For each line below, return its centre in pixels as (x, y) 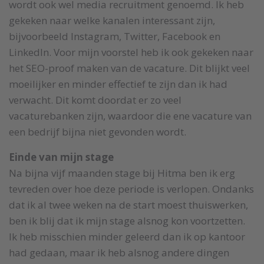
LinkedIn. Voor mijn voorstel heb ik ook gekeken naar (131, 52)
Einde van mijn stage (61, 157)
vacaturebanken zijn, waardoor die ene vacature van (130, 115)
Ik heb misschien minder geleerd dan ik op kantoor (127, 236)
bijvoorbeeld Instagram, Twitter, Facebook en (115, 36)
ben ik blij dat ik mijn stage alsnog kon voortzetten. (127, 220)
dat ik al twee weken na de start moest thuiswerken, (128, 204)
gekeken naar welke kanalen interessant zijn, (112, 20)
